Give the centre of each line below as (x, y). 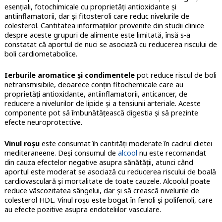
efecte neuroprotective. (43, 122)
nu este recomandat (171, 153)
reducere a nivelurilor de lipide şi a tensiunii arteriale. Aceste (102, 103)
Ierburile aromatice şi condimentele (69, 75)
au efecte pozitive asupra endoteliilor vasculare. (83, 209)
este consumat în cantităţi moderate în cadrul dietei (126, 143)
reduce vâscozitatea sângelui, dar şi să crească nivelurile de (102, 190)
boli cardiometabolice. (41, 54)
